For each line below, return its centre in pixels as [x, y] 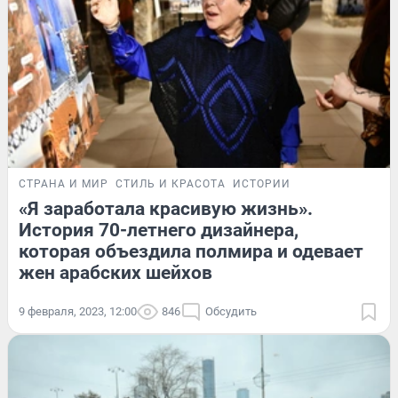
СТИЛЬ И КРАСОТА [171, 183]
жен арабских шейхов [115, 272]
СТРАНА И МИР [64, 183]
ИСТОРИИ [262, 183]
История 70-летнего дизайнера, [159, 230]
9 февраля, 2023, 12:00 [78, 311]
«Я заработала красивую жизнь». [166, 208]
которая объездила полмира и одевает [191, 251]
